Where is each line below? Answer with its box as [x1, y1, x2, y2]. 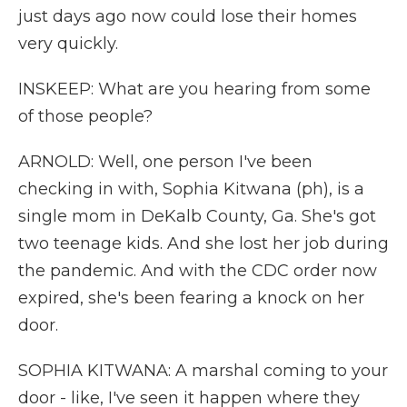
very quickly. [18, 34, 118, 54]
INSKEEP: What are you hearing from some [18, 79, 371, 99]
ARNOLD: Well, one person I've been [18, 152, 313, 172]
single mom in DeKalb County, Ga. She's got [18, 206, 376, 226]
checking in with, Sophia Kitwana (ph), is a [18, 179, 364, 199]
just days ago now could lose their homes [18, 6, 357, 26]
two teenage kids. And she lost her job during [18, 233, 389, 253]
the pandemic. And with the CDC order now [18, 261, 377, 281]
